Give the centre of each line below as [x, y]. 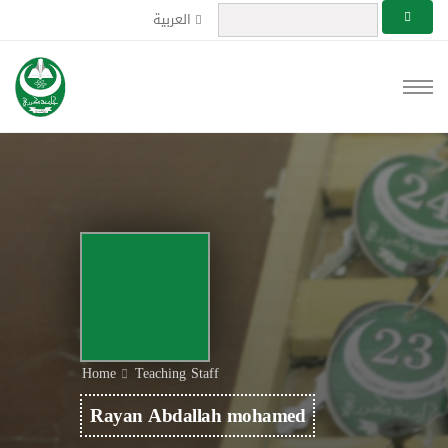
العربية [174, 19]
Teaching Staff [177, 373]
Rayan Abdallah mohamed [197, 415]
